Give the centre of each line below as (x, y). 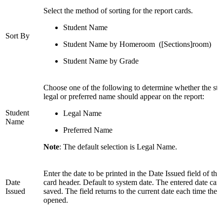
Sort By (18, 36)
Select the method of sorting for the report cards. (118, 11)
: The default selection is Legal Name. (118, 147)
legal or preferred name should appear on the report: (124, 97)
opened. (56, 200)
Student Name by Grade (101, 61)
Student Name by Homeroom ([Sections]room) (137, 44)
